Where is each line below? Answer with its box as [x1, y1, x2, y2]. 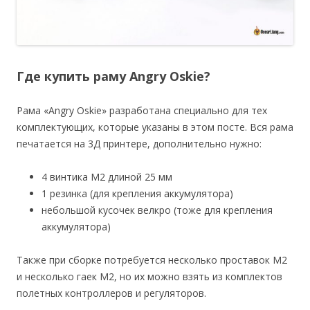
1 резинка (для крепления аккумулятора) [42, 186, 233, 200]
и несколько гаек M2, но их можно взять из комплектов [17, 269, 282, 283]
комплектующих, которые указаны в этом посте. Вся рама [17, 120, 293, 134]
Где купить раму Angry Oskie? [17, 67, 210, 84]
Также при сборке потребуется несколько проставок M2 [17, 253, 287, 266]
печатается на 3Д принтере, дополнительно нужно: [17, 136, 262, 150]
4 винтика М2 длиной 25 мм [42, 170, 172, 183]
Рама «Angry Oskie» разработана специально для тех [17, 103, 267, 117]
